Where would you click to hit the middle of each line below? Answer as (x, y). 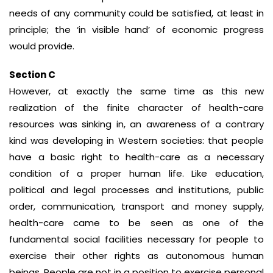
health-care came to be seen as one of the (136, 223)
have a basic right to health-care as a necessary (136, 157)
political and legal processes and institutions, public (136, 190)
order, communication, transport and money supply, (136, 206)
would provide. (42, 46)
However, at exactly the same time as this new (136, 91)
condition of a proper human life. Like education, (136, 173)
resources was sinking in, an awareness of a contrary (136, 124)
